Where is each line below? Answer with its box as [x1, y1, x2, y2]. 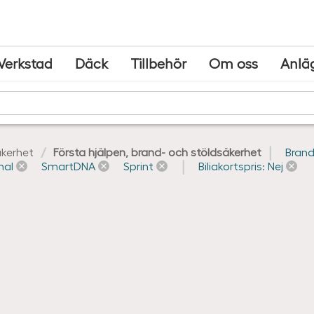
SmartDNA [41, 159, 95, 172]
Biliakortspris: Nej [198, 159, 283, 172]
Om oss [208, 55, 258, 71]
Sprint [123, 159, 153, 172]
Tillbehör [130, 55, 186, 71]
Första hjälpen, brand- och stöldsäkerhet [53, 145, 261, 158]
